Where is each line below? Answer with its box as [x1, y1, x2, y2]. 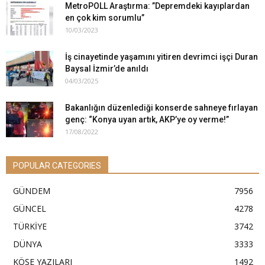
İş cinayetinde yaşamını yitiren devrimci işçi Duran [65, 51, 258, 62]
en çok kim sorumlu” [65, 12, 144, 22]
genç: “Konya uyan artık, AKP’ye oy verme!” [65, 114, 229, 124]
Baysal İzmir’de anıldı [65, 63, 148, 73]
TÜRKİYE [13, 220, 47, 232]
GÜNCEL [13, 202, 46, 214]
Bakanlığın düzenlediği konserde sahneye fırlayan [65, 102, 258, 112]
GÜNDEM [13, 185, 50, 196]
